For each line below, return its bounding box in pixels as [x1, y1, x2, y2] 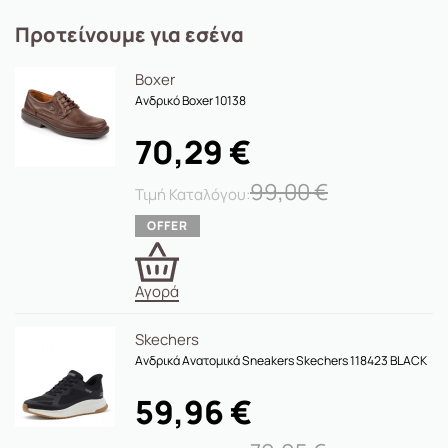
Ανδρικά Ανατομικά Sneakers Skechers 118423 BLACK [135, 351, 427, 369]
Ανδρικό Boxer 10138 [135, 92, 246, 110]
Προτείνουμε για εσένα [15, 20, 244, 48]
